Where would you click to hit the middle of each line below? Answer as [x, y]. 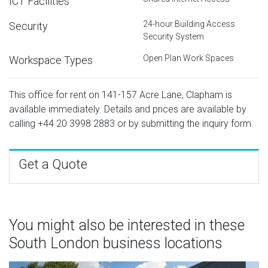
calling [23, 123]
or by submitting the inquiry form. [184, 123]
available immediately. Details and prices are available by [128, 109]
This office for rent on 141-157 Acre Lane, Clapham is [121, 95]
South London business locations [116, 243]
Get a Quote [53, 164]
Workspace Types [51, 60]
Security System [173, 36]
